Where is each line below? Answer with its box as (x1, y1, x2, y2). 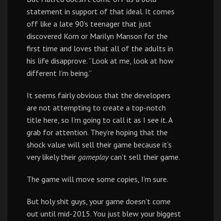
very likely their (27, 152, 78, 162)
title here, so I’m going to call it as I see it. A (27, 115, 172, 125)
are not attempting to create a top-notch (27, 103, 166, 112)
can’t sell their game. (109, 152, 180, 162)
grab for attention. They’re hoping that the (27, 127, 168, 137)
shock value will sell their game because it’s (27, 140, 172, 149)
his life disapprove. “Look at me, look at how (27, 56, 174, 66)
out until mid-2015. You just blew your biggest (27, 209, 181, 219)
